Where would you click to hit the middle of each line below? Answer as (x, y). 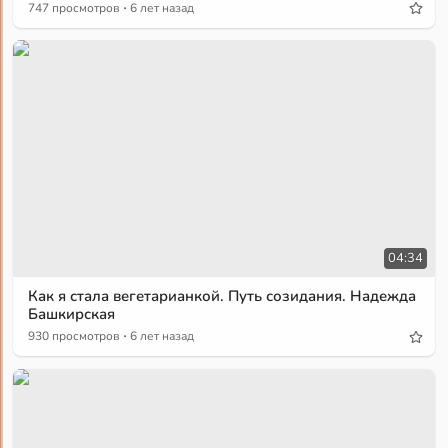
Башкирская (72, 314)
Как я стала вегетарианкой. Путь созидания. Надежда (222, 296)
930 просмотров (74, 336)
